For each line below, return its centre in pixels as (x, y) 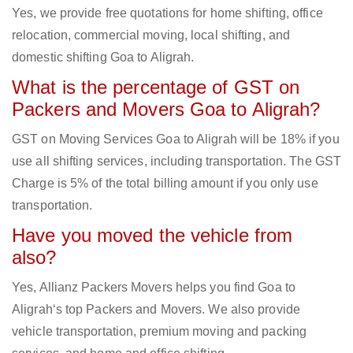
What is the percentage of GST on (156, 87)
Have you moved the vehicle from (152, 236)
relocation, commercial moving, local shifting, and (151, 35)
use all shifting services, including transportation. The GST (177, 162)
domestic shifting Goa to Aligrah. (103, 58)
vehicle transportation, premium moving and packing (160, 332)
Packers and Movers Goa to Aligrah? (166, 110)
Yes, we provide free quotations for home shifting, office (167, 13)
